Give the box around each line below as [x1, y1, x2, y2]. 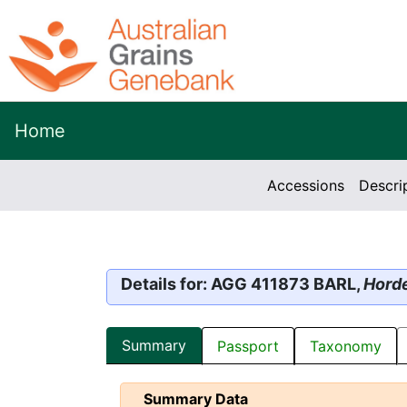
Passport [217, 337, 279, 356]
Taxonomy [310, 337, 382, 356]
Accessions [266, 176, 344, 194]
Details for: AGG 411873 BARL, [121, 274, 363, 293]
